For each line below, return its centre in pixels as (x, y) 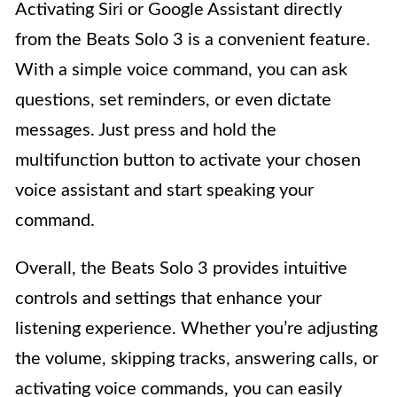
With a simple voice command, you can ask (181, 70)
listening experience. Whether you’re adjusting (196, 329)
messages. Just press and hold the (146, 131)
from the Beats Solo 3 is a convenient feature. (193, 40)
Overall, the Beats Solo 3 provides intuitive (181, 269)
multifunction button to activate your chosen (188, 161)
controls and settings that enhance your (168, 299)
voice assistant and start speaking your (164, 191)
